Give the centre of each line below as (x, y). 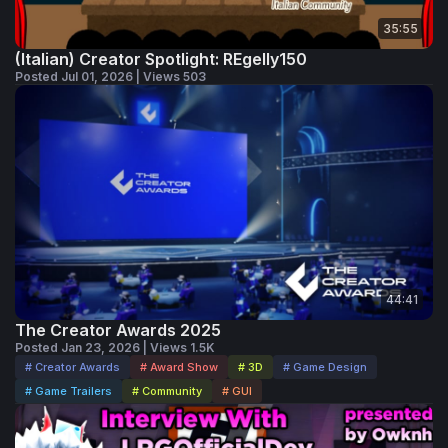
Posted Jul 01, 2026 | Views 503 (110, 77)
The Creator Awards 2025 (118, 330)
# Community (167, 391)
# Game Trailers (68, 391)
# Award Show (179, 367)
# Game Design (325, 367)
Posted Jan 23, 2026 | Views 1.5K (115, 348)
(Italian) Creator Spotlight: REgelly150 (161, 59)
